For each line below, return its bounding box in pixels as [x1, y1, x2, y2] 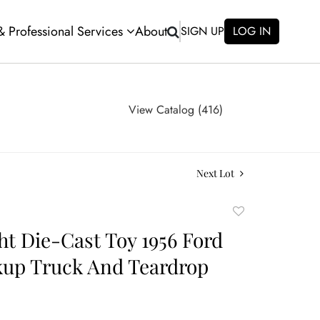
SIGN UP [181, 23, 224, 39]
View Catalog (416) [129, 101, 223, 118]
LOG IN [233, 23, 271, 39]
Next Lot [196, 166, 236, 180]
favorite [230, 237, 270, 252]
